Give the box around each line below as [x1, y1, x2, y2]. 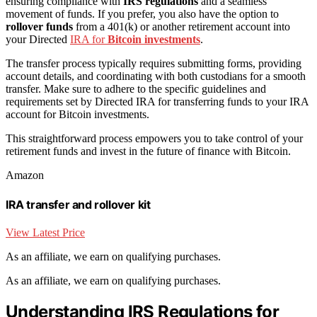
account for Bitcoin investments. [6, 108, 149, 121]
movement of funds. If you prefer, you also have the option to [6, 8, 279, 21]
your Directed [6, 33, 70, 46]
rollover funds [6, 21, 73, 33]
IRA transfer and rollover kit [6, 197, 151, 212]
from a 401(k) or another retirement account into [73, 21, 290, 33]
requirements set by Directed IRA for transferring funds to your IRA [6, 96, 309, 108]
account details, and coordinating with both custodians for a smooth [6, 70, 306, 83]
